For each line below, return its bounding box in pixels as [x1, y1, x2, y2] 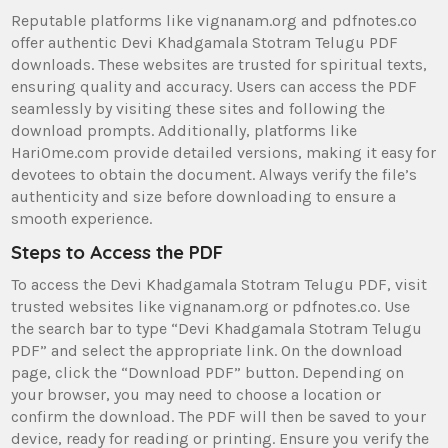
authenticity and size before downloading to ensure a [11, 186, 397, 206]
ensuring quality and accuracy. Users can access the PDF [11, 76, 418, 96]
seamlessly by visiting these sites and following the [11, 98, 386, 118]
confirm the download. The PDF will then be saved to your [11, 406, 427, 426]
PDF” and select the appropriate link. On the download [11, 340, 404, 360]
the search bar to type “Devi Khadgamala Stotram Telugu [11, 318, 423, 338]
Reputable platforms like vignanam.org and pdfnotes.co [11, 10, 418, 30]
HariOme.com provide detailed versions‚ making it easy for [11, 142, 437, 162]
